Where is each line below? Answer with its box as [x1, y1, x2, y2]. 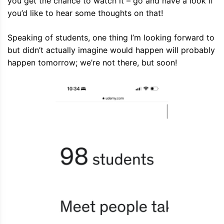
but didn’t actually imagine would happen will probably [7, 44, 215, 55]
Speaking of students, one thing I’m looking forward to [7, 32, 214, 42]
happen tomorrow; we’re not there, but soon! [7, 57, 177, 67]
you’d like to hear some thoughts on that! [7, 7, 163, 18]
